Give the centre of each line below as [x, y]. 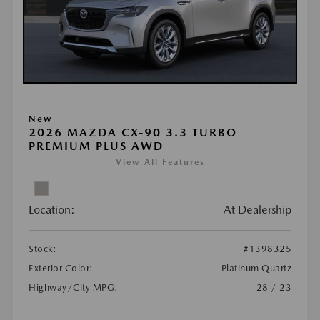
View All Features [160, 162]
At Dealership [257, 210]
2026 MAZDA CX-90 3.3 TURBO [133, 132]
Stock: [42, 249]
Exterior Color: [61, 268]
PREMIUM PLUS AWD [96, 146]
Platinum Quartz [256, 268]
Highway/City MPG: [74, 287]
